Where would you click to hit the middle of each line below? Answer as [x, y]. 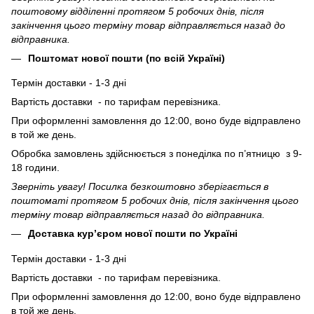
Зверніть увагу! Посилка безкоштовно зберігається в [140, 187]
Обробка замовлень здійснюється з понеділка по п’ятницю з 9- [157, 154]
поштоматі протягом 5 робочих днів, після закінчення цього [155, 201]
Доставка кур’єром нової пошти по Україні [133, 234]
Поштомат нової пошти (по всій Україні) [127, 58]
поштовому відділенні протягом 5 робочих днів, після [137, 11]
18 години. [35, 168]
